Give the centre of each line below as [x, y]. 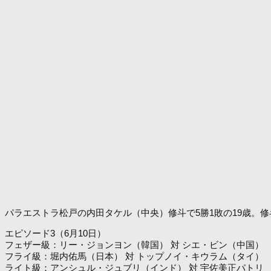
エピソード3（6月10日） [55, 233]
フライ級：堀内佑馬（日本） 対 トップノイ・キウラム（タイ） [134, 256]
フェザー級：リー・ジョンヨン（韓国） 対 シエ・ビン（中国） [134, 245]
